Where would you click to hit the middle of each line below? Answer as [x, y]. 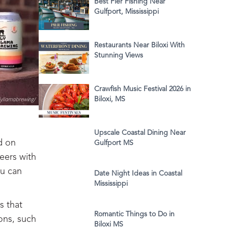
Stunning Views [119, 56]
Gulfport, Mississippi [126, 12]
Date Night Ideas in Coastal [138, 174]
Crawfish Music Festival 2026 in [142, 89]
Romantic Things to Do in [134, 215]
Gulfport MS [114, 143]
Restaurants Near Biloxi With [139, 46]
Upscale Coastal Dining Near [140, 133]
